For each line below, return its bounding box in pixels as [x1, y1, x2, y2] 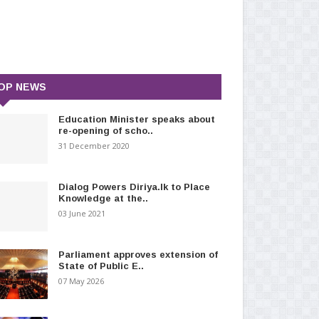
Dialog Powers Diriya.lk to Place [58, 181, 210, 192]
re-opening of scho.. [58, 125, 153, 136]
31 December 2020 [58, 140, 130, 151]
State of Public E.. [58, 260, 144, 271]
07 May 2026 [58, 275, 104, 286]
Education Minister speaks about [58, 113, 215, 125]
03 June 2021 [58, 207, 105, 219]
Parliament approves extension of [58, 249, 218, 260]
